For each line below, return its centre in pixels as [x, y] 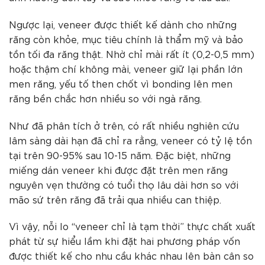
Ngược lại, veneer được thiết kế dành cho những [123, 24]
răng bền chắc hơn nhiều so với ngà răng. [105, 98]
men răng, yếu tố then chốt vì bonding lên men [121, 83]
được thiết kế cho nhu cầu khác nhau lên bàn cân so [131, 256]
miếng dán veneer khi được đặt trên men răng [118, 169]
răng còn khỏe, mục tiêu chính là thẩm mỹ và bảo [126, 38]
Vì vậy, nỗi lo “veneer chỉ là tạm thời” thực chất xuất [132, 226]
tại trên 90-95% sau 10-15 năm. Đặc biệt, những [120, 154]
